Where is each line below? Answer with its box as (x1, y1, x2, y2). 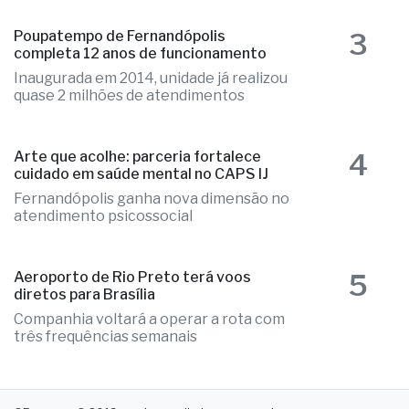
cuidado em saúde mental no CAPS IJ (14, 165, 268, 184)
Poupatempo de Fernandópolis (14, 27, 225, 46)
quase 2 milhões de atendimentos (14, 87, 245, 105)
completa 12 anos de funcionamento (14, 45, 267, 63)
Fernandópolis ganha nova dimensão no (14, 190, 289, 208)
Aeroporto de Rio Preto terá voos (14, 268, 251, 287)
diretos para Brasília (14, 286, 155, 304)
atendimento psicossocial (14, 207, 193, 225)
